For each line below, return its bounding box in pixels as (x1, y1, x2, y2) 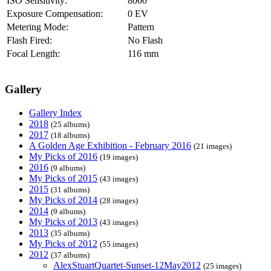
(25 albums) (51, 120, 90, 129)
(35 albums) (51, 229, 90, 238)
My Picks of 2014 (29, 195, 97, 205)
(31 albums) (51, 185, 90, 194)
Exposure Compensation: (7, 8, 103, 19)
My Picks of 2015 (29, 173, 97, 183)
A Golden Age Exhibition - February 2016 (29, 140, 191, 151)
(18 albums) (51, 131, 90, 140)
